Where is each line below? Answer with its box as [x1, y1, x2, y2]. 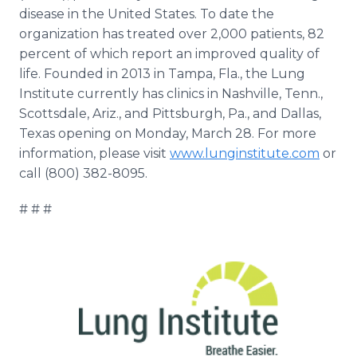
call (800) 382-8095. [19, 166, 147, 181]
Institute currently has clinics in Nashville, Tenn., [19, 86, 323, 101]
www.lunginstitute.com [170, 146, 320, 161]
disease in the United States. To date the [19, 6, 274, 22]
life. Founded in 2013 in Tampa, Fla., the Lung [19, 66, 305, 81]
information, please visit [19, 146, 170, 161]
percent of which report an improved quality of [19, 46, 320, 61]
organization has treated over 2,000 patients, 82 [19, 26, 324, 41]
